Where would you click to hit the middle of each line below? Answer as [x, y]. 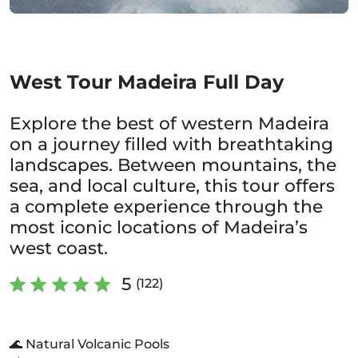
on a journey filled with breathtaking [171, 144]
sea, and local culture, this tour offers [172, 185]
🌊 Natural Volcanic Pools [89, 344]
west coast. [59, 248]
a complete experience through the [166, 206]
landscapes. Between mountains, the [173, 165]
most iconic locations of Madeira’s [159, 227]
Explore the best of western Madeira [169, 123]
